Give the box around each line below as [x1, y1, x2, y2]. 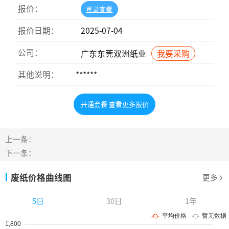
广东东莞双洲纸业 [80, 47, 146, 59]
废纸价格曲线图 [11, 171, 72, 184]
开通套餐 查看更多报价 [80, 99, 149, 109]
